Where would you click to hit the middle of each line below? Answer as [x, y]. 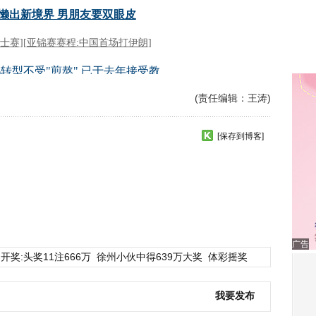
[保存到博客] [241, 136]
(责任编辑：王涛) [233, 98]
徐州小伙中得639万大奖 [150, 257]
